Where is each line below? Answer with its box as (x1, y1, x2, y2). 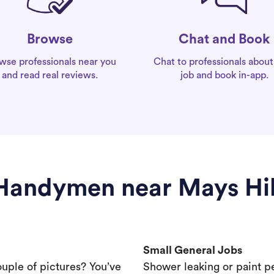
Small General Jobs (143, 245, 242, 256)
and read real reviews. (2, 70, 98, 81)
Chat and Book (179, 32, 270, 46)
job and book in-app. (180, 70, 268, 80)
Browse (27, 32, 73, 46)
